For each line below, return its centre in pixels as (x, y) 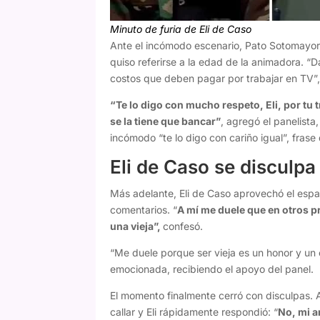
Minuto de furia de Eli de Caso (181, 29)
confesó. (183, 226)
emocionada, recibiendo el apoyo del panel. (212, 269)
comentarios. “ (144, 210)
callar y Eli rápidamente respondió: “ (194, 312)
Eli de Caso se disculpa (213, 167)
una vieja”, (137, 226)
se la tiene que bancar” (166, 121)
